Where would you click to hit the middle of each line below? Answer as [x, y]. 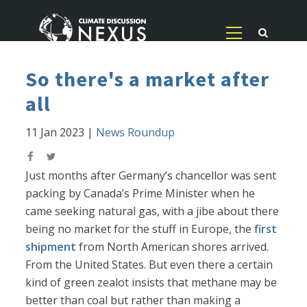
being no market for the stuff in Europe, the [140, 229]
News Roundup [136, 133]
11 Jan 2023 [55, 133]
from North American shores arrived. [173, 247]
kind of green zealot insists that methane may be [151, 283]
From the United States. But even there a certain [149, 265]
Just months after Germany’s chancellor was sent [151, 176]
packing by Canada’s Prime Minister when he [140, 194]
